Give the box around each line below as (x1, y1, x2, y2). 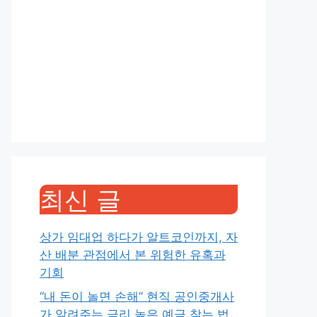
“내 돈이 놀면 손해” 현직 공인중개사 (40, 289, 234, 304)
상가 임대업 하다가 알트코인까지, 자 (40, 230, 238, 244)
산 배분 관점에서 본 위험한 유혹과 (40, 248, 226, 262)
